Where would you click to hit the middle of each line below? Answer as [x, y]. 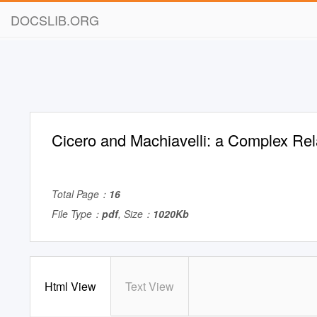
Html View [70, 286]
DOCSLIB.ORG [55, 20]
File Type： [77, 214]
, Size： [136, 214]
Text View [150, 286]
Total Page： [80, 194]
